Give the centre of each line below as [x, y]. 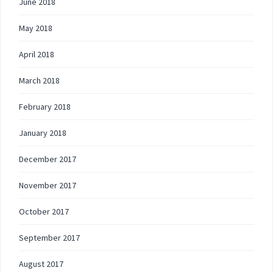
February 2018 [45, 107]
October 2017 [44, 211]
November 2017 [48, 185]
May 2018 [36, 28]
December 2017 [48, 159]
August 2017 [41, 264]
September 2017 [49, 238]
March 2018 [39, 80]
